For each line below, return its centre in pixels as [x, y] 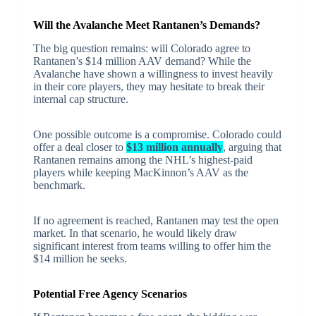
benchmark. [59, 186]
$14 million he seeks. [80, 259]
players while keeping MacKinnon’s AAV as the [140, 173]
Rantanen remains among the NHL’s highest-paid [142, 160]
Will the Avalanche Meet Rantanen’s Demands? [146, 25]
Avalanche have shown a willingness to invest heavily [153, 74]
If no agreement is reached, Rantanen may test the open [156, 221]
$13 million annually [174, 147]
